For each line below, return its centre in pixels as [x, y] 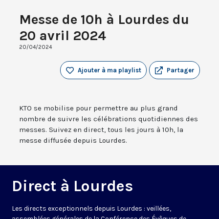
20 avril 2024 [63, 36]
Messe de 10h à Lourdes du [104, 20]
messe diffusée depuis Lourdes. [73, 141]
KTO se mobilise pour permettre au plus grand [99, 108]
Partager [181, 70]
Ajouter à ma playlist [109, 70]
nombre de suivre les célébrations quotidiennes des [109, 119]
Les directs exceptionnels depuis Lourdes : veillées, [91, 209]
